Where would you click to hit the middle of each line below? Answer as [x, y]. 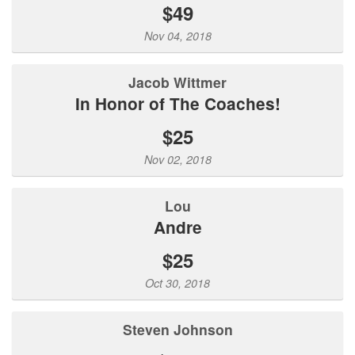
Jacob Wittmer [181, 82]
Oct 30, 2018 [177, 283]
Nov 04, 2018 [177, 36]
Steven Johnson [182, 329]
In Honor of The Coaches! [180, 103]
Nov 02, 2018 [177, 159]
